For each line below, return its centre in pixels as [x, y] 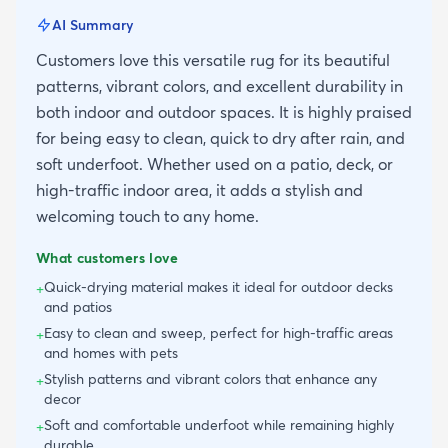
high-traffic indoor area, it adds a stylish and [199, 189]
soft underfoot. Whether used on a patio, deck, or [214, 163]
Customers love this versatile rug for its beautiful [213, 59]
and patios [78, 306]
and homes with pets [111, 352]
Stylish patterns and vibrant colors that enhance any [210, 378]
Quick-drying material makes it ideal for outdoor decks [218, 286]
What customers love [107, 257]
